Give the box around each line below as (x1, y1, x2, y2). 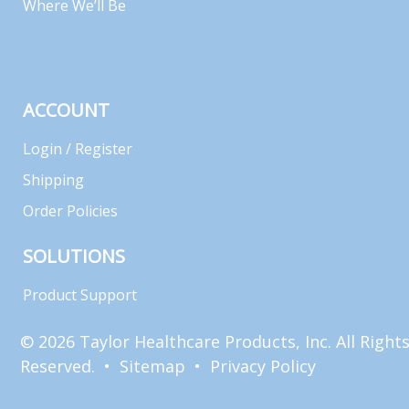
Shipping (23, 170, 84, 190)
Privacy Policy (210, 355, 316, 377)
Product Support (23, 285, 137, 305)
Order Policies (23, 201, 118, 221)
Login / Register (23, 139, 132, 159)
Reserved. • (20, 355, 120, 377)
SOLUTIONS (23, 244, 125, 268)
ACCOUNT (23, 98, 110, 122)
